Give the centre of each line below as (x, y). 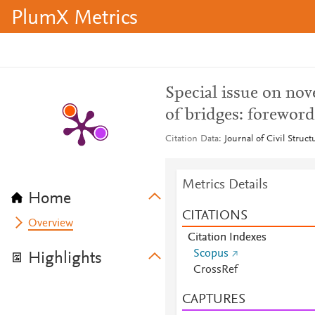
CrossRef (215, 270)
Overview (51, 224)
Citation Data (192, 139)
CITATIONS (214, 216)
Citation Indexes (227, 238)
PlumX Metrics (75, 19)
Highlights (65, 259)
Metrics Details (225, 185)
